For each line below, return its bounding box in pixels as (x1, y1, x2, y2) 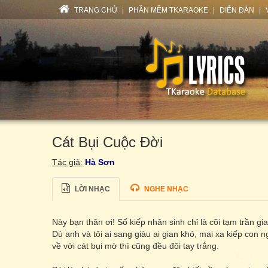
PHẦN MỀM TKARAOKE (129, 6, 208, 14)
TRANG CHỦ (72, 6, 117, 14)
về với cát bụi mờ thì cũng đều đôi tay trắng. (52, 241, 219, 251)
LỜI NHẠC (73, 185, 110, 193)
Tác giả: (52, 157, 83, 167)
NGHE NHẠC (144, 185, 188, 193)
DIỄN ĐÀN (220, 6, 254, 14)
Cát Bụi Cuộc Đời (52, 134, 163, 150)
